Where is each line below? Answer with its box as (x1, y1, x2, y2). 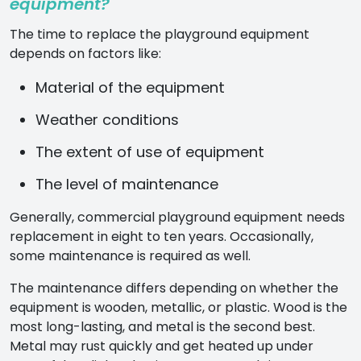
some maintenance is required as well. (10, 246, 251, 265)
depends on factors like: (10, 44, 161, 63)
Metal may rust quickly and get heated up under (10, 336, 313, 355)
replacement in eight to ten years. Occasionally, (10, 226, 313, 246)
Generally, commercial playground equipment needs (10, 207, 345, 226)
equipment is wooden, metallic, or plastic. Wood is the (10, 297, 347, 317)
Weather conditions (35, 109, 179, 130)
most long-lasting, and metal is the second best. (10, 317, 315, 336)
